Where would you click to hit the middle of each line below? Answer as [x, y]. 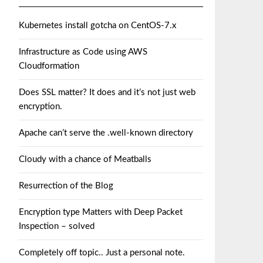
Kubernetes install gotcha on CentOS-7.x [97, 26]
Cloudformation [49, 66]
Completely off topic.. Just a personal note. [102, 253]
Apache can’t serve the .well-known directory [106, 133]
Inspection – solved [57, 226]
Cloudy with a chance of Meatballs [85, 159]
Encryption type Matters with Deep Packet [101, 212]
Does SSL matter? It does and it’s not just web [107, 92]
